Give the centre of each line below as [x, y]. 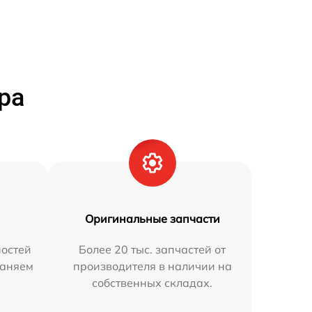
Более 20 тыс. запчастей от [153, 250]
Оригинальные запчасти [152, 219]
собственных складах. [153, 283]
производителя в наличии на [152, 266]
